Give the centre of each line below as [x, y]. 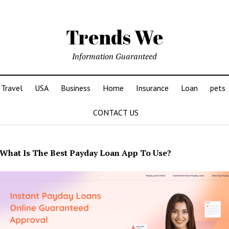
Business [75, 88]
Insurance [152, 88]
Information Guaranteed [114, 56]
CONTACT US [116, 112]
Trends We [114, 37]
